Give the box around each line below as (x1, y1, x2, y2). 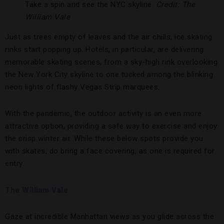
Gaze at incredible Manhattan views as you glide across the (5, 212, 214, 221)
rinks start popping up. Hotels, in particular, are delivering (5, 45, 204, 54)
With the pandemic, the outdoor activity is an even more (5, 109, 202, 118)
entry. (5, 159, 24, 168)
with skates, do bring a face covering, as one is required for (5, 146, 215, 155)
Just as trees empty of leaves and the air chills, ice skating (5, 32, 212, 41)
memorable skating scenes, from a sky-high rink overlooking (5, 57, 217, 66)
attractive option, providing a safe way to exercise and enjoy (5, 121, 217, 130)
